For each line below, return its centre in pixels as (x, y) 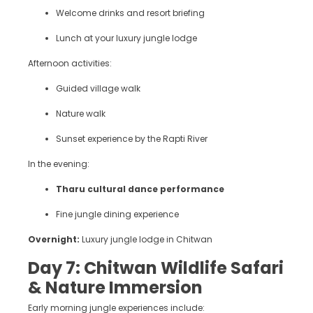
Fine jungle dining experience (117, 214)
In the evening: (59, 164)
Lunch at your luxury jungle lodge (126, 38)
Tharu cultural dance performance (140, 189)
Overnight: (54, 240)
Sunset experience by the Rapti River (132, 139)
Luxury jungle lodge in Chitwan (146, 240)
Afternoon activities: (70, 64)
